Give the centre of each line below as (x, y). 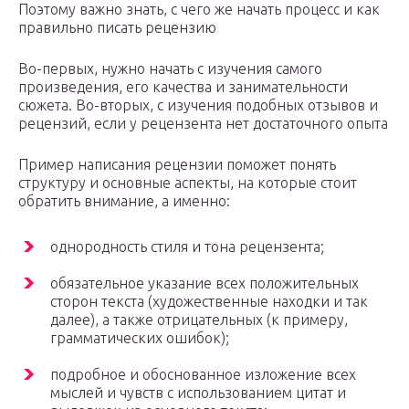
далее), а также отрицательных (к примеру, (199, 320)
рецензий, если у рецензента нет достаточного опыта (203, 124)
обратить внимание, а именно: (124, 201)
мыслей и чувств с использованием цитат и (198, 393)
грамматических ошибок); (140, 338)
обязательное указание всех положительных (204, 283)
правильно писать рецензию (117, 28)
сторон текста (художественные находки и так (209, 302)
